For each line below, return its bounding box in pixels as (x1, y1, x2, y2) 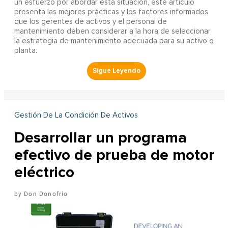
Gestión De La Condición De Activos (14, 111, 138, 119)
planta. (14, 46, 37, 54)
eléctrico (14, 162, 74, 182)
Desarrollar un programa (14, 128, 187, 147)
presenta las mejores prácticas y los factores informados (14, 8, 208, 16)
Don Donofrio (24, 190, 68, 197)
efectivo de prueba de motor (14, 145, 214, 164)
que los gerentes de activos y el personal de (14, 17, 167, 25)
